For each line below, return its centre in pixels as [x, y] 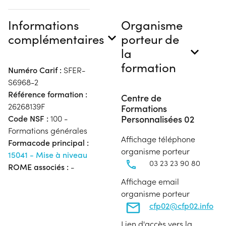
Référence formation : [48, 94]
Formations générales [48, 130]
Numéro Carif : [35, 70]
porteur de [150, 39]
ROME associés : [38, 166]
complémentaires [56, 39]
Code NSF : [28, 118]
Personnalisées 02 [158, 119]
